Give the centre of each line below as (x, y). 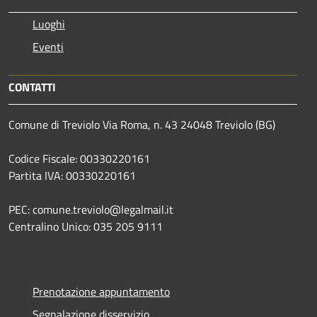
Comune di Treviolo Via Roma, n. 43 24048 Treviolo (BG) (142, 124)
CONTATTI (32, 87)
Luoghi (49, 24)
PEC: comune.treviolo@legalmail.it (91, 209)
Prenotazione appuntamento (101, 291)
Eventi (48, 46)
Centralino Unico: (51, 226)
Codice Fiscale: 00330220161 (79, 158)
